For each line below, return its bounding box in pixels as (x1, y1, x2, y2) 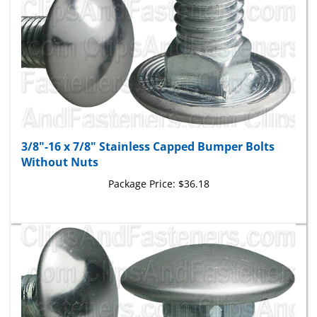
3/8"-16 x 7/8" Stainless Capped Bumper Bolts (21, 123, 275, 139)
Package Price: (108, 161, 175, 175)
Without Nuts (21, 139, 98, 155)
